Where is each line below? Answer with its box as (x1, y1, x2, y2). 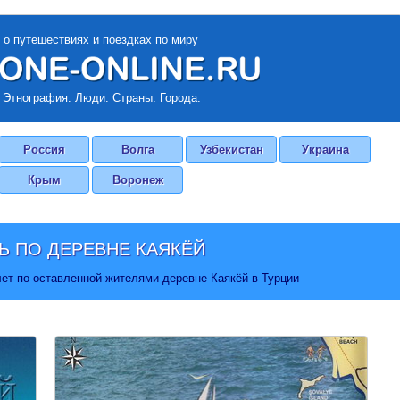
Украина (301, 143, 349, 156)
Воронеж (112, 173, 163, 187)
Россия (22, 143, 65, 156)
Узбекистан (199, 143, 263, 156)
